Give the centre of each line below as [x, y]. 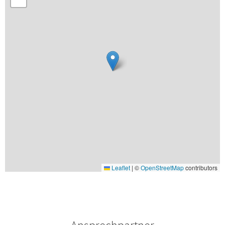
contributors [201, 167]
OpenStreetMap [162, 167]
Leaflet [120, 167]
